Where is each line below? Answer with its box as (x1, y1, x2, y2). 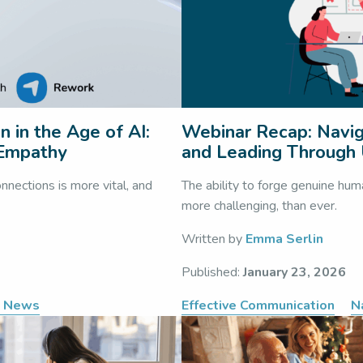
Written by (181, 230, 246, 248)
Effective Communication (181, 297, 335, 314)
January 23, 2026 (243, 263, 346, 281)
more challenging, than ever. (181, 197, 337, 215)
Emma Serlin (246, 230, 323, 248)
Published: (181, 263, 243, 281)
